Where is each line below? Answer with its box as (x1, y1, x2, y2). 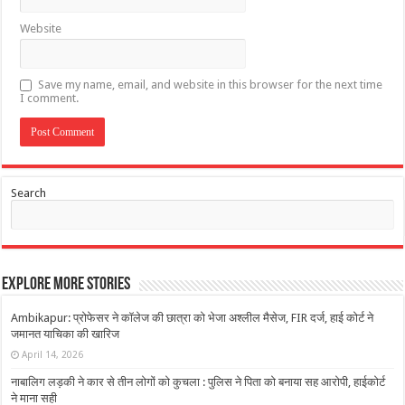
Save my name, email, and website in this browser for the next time (38, 77, 383, 91)
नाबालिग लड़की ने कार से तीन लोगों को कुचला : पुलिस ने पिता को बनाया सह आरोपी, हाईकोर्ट (11, 374, 386, 389)
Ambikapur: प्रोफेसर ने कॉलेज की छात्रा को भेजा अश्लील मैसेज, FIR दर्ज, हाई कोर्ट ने (11, 310, 374, 325)
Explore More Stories (2, 275, 131, 294)
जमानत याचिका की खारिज (11, 326, 120, 341)
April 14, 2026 (22, 348, 84, 360)
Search (11, 185, 47, 200)
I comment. (20, 90, 80, 105)
